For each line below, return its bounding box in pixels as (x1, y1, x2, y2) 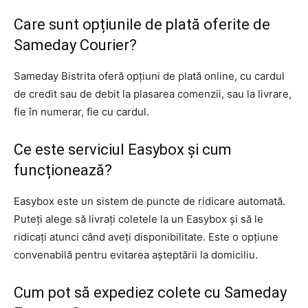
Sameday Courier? (14, 36, 137, 54)
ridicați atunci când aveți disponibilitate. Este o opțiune (14, 230, 278, 243)
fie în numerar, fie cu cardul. (14, 104, 149, 118)
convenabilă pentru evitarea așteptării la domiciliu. (14, 247, 258, 261)
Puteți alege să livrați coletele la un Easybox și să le (14, 212, 263, 225)
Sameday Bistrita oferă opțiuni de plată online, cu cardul (14, 69, 285, 82)
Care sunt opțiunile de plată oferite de (14, 15, 270, 33)
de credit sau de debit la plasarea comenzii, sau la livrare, (14, 87, 291, 100)
